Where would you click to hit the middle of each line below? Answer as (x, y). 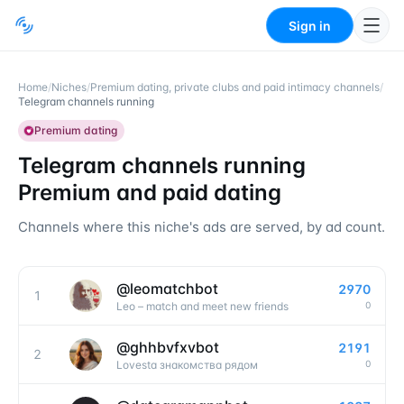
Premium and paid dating (150, 193)
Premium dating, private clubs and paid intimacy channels (235, 87)
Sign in (310, 25)
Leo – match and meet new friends (202, 306)
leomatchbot (174, 289)
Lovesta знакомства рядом (187, 365)
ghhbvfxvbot (174, 347)
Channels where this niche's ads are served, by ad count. (202, 227)
